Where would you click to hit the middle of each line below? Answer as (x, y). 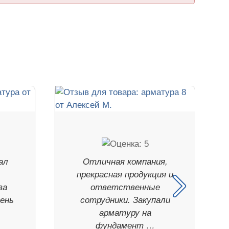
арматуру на (125, 213)
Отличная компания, (125, 162)
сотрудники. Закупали (125, 200)
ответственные (125, 188)
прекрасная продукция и (125, 175)
